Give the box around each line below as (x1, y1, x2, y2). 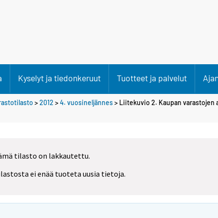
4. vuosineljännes (60, 98, 113, 107)
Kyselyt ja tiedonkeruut (18, 73, 101, 83)
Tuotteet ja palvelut (117, 73, 187, 83)
